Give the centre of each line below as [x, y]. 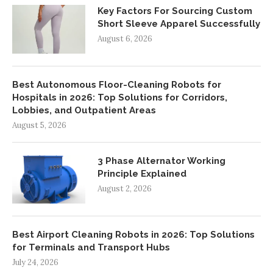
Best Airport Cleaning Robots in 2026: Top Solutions [133, 235]
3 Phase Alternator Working [161, 161]
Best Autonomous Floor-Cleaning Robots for [117, 85]
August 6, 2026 [125, 39]
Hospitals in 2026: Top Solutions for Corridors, [120, 98]
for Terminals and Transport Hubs [91, 248]
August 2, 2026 [125, 189]
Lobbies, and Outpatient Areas [84, 111]
